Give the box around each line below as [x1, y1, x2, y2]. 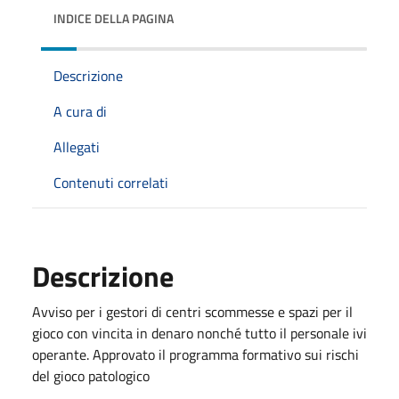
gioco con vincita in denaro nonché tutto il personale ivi [32, 322, 367, 344]
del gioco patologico [32, 365, 150, 387]
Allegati [53, 136, 100, 158]
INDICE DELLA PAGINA [53, 9, 174, 28]
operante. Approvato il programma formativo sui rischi [32, 344, 359, 365]
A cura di [53, 101, 107, 122]
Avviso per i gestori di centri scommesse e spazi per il [32, 301, 353, 322]
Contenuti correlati [53, 172, 168, 193]
